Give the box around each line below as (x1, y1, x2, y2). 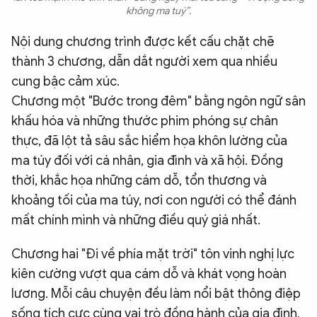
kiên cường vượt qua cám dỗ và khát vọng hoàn (11, 265, 287, 282)
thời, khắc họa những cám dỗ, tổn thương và (11, 172, 267, 188)
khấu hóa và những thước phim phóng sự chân (11, 113, 278, 129)
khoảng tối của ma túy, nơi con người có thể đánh (11, 192, 296, 208)
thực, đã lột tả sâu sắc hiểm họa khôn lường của (11, 132, 287, 149)
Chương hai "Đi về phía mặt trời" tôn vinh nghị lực (11, 246, 294, 262)
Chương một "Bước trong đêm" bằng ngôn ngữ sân (11, 93, 306, 109)
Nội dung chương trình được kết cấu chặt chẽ (11, 33, 275, 50)
